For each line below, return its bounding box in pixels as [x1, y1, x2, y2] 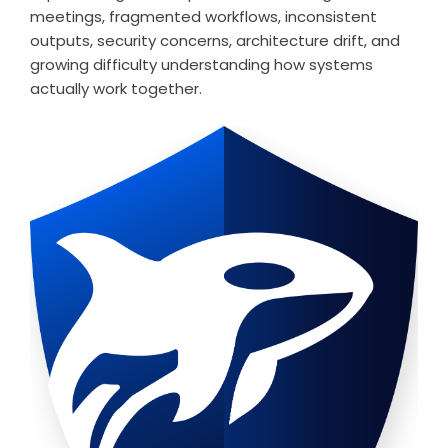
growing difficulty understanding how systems [30, 54, 373, 75]
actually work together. [30, 78, 202, 99]
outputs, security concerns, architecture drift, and [30, 30, 400, 51]
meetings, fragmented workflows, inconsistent [30, 6, 377, 27]
